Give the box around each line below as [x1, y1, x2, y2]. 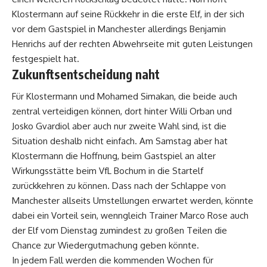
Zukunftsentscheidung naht [12, 66, 160, 83]
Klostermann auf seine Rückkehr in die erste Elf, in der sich [12, 8, 244, 20]
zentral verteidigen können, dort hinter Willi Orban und [12, 105, 232, 117]
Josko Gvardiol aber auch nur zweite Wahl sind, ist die [12, 120, 226, 132]
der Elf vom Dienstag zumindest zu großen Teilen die [12, 225, 227, 237]
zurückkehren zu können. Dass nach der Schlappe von [12, 180, 226, 192]
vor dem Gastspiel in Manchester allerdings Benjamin [12, 23, 226, 35]
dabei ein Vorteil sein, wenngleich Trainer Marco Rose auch [12, 210, 249, 222]
